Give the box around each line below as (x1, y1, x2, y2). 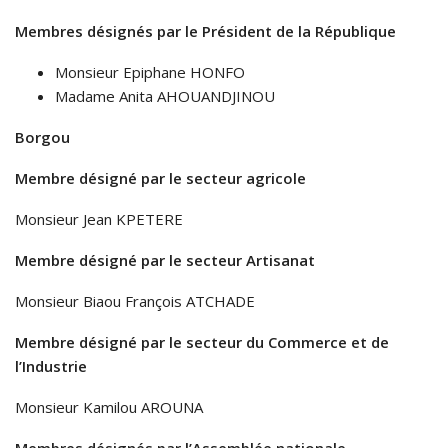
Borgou (15, 127, 70, 148)
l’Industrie (15, 356, 91, 377)
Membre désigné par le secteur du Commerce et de (15, 332, 389, 353)
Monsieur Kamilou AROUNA (15, 397, 203, 418)
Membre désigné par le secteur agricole (15, 168, 310, 189)
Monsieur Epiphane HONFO (55, 62, 245, 83)
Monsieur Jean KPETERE (15, 209, 187, 230)
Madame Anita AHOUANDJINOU (55, 86, 275, 107)
